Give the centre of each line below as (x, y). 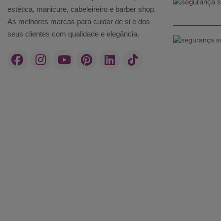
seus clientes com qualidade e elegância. (73, 34)
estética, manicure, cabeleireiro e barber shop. (82, 9)
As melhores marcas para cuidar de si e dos (79, 22)
